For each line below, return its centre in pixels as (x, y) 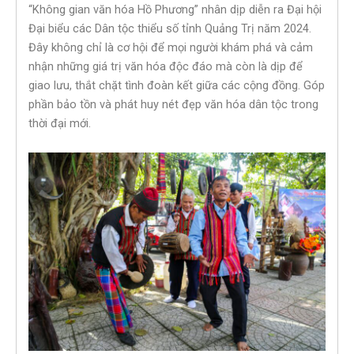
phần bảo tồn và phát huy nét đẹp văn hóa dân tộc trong (173, 104)
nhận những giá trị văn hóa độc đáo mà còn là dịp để (166, 66)
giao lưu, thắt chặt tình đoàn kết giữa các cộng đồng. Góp (177, 85)
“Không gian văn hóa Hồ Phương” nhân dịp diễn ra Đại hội (175, 9)
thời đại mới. (60, 123)
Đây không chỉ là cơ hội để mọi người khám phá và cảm (171, 47)
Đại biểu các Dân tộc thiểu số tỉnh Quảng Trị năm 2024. (170, 28)
